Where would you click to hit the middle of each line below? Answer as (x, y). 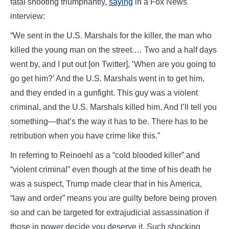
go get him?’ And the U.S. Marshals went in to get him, (107, 78)
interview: (28, 16)
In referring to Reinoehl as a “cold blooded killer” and (105, 155)
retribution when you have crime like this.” (85, 135)
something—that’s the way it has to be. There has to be (109, 121)
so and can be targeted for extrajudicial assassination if (109, 212)
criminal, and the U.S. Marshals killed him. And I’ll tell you (113, 107)
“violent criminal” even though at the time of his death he (111, 169)
